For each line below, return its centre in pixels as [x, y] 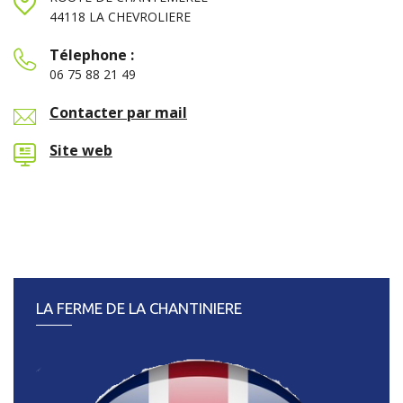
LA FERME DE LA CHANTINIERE [139, 308]
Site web [81, 150]
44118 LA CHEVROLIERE [120, 16]
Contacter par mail [118, 112]
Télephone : [92, 54]
